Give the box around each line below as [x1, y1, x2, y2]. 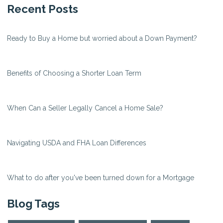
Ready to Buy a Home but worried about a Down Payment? [7, 34, 197, 43]
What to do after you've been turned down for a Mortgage [7, 174, 194, 182]
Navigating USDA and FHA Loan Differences [7, 139, 146, 147]
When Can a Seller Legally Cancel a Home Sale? [7, 104, 163, 112]
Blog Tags [7, 197, 60, 211]
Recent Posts [7, 2, 78, 16]
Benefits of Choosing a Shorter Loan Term [7, 69, 141, 78]
